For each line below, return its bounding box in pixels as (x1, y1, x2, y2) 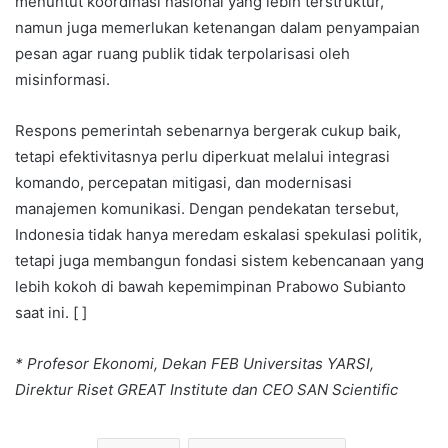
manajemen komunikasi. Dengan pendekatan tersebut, (15, 199, 399, 219)
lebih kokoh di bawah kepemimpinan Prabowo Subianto (15, 277, 406, 297)
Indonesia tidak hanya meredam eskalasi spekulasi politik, (15, 225, 422, 245)
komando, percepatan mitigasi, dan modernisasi (15, 173, 352, 193)
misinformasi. (15, 70, 110, 90)
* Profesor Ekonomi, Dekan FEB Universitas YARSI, (15, 354, 374, 374)
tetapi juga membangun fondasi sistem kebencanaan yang (15, 251, 424, 271)
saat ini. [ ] (15, 303, 87, 323)
